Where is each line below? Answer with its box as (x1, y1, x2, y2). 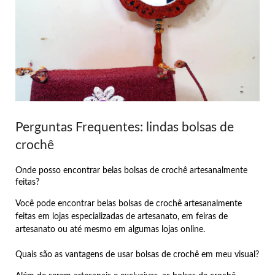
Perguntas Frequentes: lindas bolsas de (15, 120, 234, 134)
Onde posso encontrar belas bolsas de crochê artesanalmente (15, 166, 247, 176)
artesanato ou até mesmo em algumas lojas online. (15, 225, 205, 234)
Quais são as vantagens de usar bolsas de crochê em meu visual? (15, 250, 259, 260)
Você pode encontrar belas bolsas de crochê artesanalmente (15, 199, 242, 209)
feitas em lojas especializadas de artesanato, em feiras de (15, 212, 228, 222)
